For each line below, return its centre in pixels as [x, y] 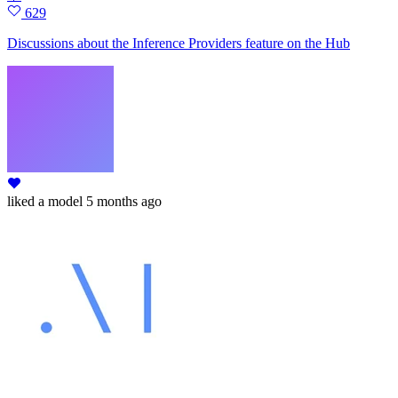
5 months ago [124, 202]
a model [59, 202]
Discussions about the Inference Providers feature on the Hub [179, 44]
